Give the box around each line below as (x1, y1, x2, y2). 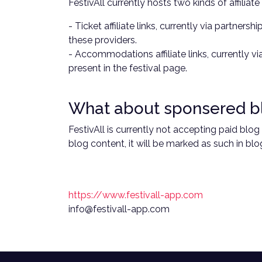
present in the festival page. (68, 63, 187, 74)
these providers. (68, 35, 137, 46)
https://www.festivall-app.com (68, 189, 203, 201)
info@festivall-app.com (68, 204, 170, 215)
